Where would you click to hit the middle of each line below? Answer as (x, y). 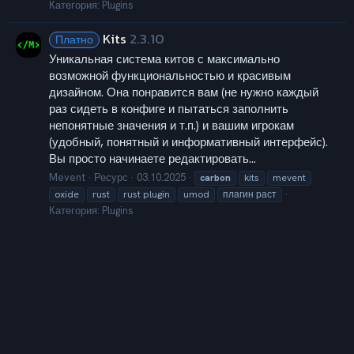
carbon (215, 177)
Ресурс (111, 177)
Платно (74, 40)
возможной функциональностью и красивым (170, 75)
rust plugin (147, 194)
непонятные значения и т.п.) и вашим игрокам (171, 125)
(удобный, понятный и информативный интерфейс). (188, 142)
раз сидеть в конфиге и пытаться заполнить (169, 109)
